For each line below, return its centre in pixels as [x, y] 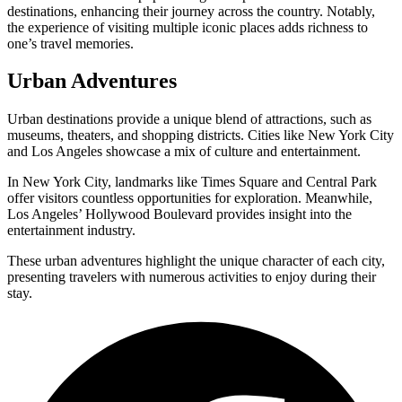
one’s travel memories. [70, 43]
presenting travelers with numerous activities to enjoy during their [192, 277]
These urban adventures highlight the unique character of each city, [196, 261]
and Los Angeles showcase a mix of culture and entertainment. [184, 152]
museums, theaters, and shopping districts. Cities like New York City [201, 135]
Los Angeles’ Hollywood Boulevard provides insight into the [179, 214]
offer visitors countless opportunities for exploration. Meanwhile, [190, 198]
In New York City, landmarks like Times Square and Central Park [192, 182]
